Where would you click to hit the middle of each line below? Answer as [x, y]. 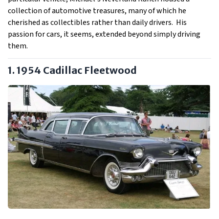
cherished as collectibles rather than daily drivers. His [97, 22]
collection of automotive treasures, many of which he [97, 11]
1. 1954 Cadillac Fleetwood [72, 70]
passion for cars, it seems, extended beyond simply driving [104, 34]
